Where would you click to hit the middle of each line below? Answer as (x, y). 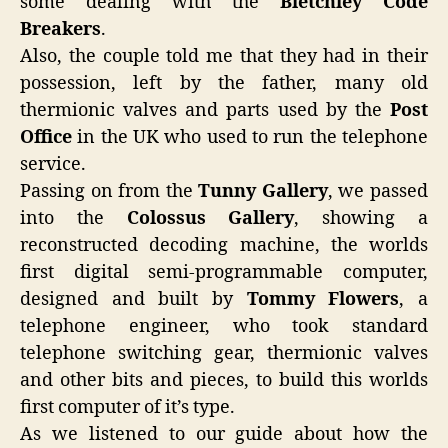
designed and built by (133, 299)
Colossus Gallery (210, 218)
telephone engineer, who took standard (224, 326)
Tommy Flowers (323, 299)
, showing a (361, 218)
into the (73, 218)
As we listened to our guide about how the (224, 434)
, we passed (378, 191)
